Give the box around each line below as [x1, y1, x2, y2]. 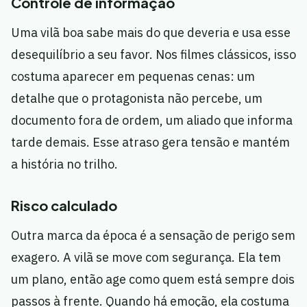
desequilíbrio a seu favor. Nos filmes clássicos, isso [11, 47, 296, 63]
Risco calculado [11, 197, 117, 214]
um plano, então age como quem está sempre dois [11, 271, 295, 288]
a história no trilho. [11, 156, 118, 173]
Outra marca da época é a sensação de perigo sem [11, 228, 295, 244]
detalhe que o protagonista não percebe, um [11, 90, 262, 107]
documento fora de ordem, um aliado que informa [11, 112, 293, 129]
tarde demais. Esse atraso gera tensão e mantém [11, 134, 290, 151]
